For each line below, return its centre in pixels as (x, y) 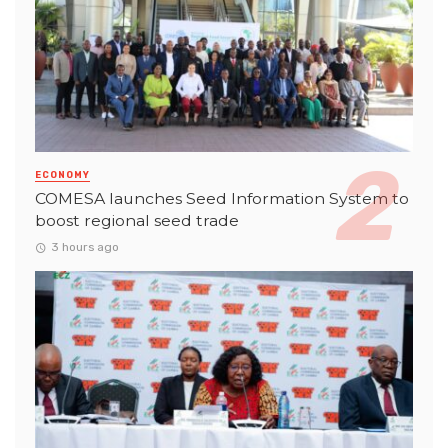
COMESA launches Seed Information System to (222, 199)
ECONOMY (62, 175)
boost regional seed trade (137, 221)
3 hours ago (84, 247)
